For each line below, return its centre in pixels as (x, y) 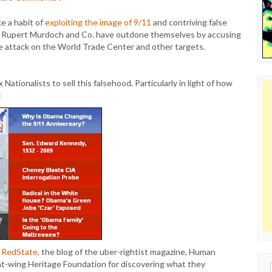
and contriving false (189, 22)
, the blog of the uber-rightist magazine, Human (127, 252)
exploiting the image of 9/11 (98, 22)
